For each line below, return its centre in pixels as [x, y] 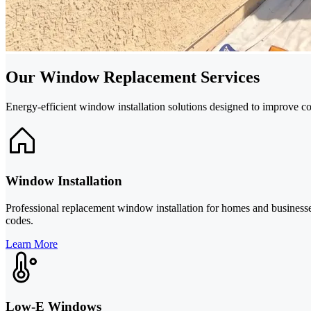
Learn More [32, 244]
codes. [19, 220]
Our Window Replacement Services [133, 77]
